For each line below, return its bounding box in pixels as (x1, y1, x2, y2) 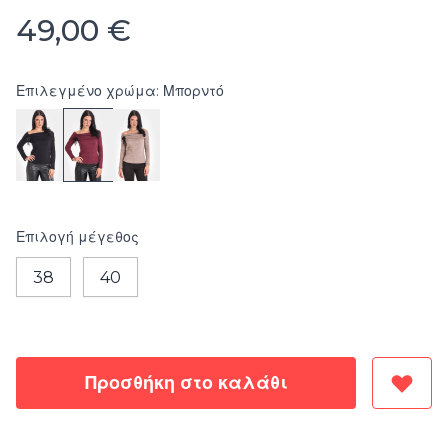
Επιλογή (16, 228, 74, 247)
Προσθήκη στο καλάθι (84, 372, 288, 395)
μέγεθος (78, 228, 139, 247)
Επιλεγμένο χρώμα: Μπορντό (16, 82, 224, 101)
